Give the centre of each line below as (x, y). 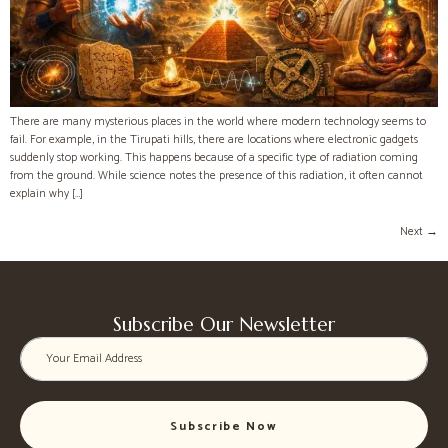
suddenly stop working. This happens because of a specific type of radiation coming (214, 158)
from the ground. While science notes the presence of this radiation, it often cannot (216, 176)
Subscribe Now (224, 427)
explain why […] (46, 194)
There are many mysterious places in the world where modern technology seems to (218, 122)
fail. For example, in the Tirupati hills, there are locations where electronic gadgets (214, 140)
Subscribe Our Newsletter (224, 324)
